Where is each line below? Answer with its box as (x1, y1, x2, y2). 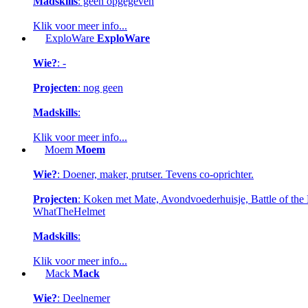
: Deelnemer (57, 292, 110, 305)
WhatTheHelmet (33, 206, 105, 218)
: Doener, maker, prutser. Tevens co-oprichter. (57, 168, 254, 181)
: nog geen (78, 82, 123, 94)
